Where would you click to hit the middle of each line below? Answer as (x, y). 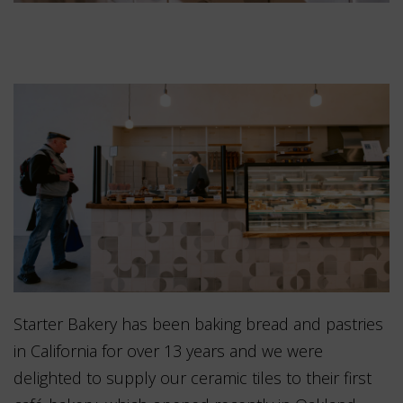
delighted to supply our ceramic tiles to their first (193, 377)
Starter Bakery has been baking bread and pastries (198, 323)
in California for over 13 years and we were (168, 350)
